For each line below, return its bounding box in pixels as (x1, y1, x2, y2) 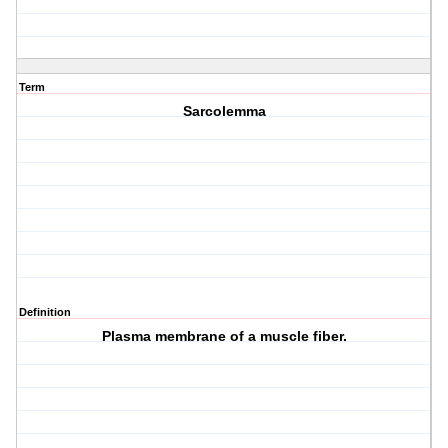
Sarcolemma (182, 103, 266, 120)
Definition (19, 306, 71, 319)
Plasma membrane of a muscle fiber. (101, 328, 347, 345)
